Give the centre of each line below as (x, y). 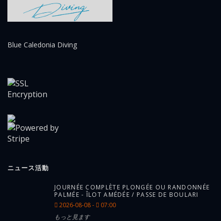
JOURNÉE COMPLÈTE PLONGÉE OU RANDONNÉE (132, 187)
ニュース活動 (28, 168)
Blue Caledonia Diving (42, 45)
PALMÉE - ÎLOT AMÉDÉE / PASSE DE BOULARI (127, 195)
